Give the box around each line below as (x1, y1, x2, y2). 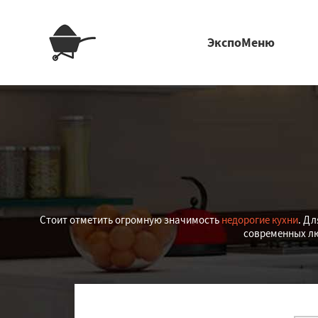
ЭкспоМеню (207, 34, 275, 50)
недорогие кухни (221, 213, 298, 226)
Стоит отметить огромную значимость (39, 213, 221, 226)
